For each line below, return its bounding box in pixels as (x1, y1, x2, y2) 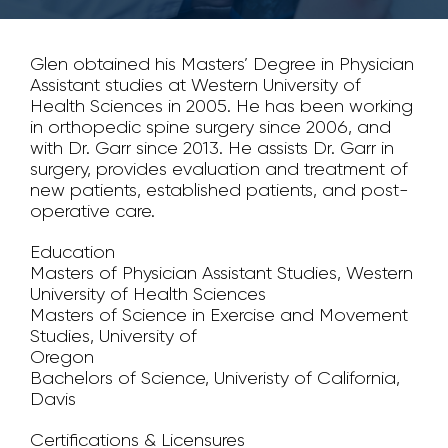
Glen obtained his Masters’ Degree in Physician (30, 53, 414, 74)
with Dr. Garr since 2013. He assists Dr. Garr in (30, 137, 394, 158)
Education (30, 241, 115, 262)
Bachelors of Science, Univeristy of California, (30, 367, 400, 388)
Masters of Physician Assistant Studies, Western (30, 262, 413, 283)
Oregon (30, 346, 94, 367)
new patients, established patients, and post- (30, 179, 409, 200)
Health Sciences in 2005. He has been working (30, 95, 413, 116)
